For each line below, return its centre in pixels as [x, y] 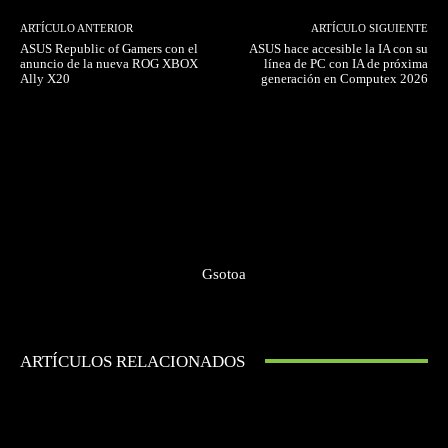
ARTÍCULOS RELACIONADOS [132, 361]
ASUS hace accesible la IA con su [338, 48]
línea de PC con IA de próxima [345, 63]
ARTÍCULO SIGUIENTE [369, 27]
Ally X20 [45, 78]
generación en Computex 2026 [344, 78]
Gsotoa [224, 273]
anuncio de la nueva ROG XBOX [109, 63]
